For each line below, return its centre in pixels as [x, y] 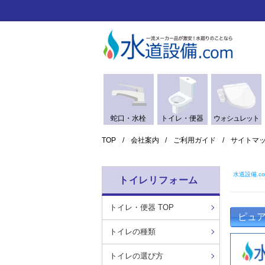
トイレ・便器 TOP [142, 207]
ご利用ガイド [195, 140]
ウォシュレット [236, 118]
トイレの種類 [132, 231]
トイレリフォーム [159, 180]
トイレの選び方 [136, 256]
